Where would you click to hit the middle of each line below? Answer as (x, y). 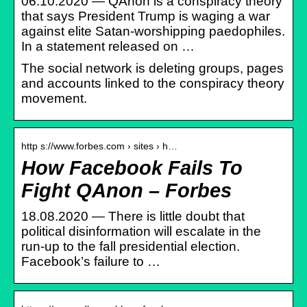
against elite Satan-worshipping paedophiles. (153, 31)
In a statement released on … (108, 46)
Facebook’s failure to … (91, 261)
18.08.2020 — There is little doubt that (133, 216)
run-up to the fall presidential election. (131, 246)
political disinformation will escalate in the (141, 231)
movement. (54, 98)
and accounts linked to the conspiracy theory (153, 83)
